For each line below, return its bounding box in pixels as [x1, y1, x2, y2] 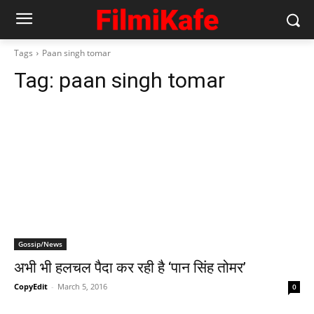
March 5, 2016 [57, 281, 107, 292]
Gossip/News [18, 239, 62, 249]
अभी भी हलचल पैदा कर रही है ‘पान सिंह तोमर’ [14, 259, 246, 276]
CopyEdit [14, 281, 48, 292]
